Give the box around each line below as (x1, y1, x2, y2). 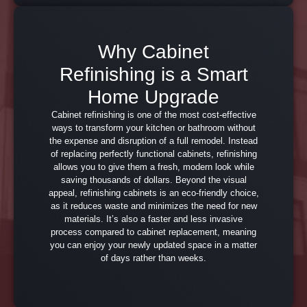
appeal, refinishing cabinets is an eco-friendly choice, (48, 187, 259, 198)
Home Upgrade (88, 86, 219, 108)
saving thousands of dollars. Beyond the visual (60, 174, 247, 185)
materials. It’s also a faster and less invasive (64, 213, 243, 224)
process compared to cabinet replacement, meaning (51, 226, 256, 237)
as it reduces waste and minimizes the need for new (50, 200, 257, 211)
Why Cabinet (98, 40, 209, 62)
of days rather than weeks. (101, 252, 206, 263)
